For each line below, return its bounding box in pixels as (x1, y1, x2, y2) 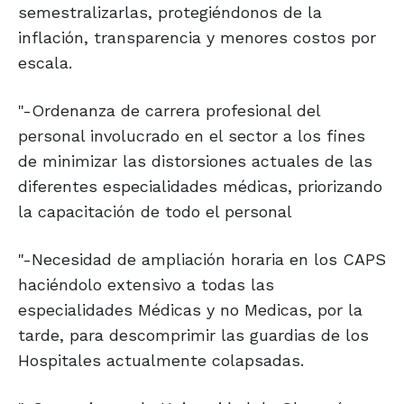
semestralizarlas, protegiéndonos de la (18, 3, 322, 23)
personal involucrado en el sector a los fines (18, 126, 365, 146)
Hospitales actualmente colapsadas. (18, 351, 304, 371)
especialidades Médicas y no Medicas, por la (18, 300, 363, 320)
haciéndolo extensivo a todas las (18, 275, 274, 295)
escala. (18, 53, 72, 73)
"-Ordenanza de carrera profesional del (18, 101, 320, 121)
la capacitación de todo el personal (18, 202, 292, 222)
